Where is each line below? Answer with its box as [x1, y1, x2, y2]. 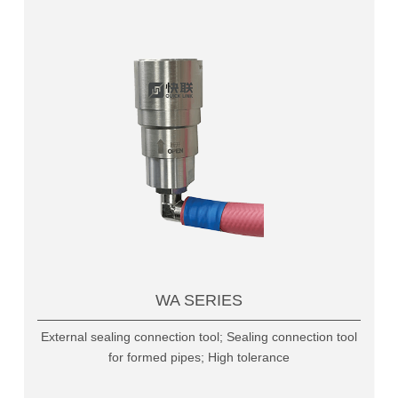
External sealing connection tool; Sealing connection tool [41, 329, 357, 344]
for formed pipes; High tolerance [108, 349, 290, 364]
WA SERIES [155, 291, 243, 310]
